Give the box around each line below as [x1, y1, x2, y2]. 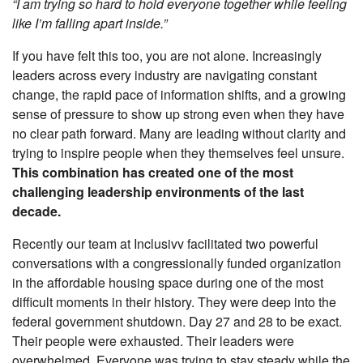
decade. [12, 201, 61, 220]
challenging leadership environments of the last [12, 181, 304, 201]
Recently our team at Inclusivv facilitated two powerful [12, 233, 318, 253]
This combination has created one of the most [12, 162, 293, 181]
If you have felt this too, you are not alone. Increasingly [12, 45, 322, 65]
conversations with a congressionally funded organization [12, 253, 341, 272]
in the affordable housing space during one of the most [12, 272, 323, 292]
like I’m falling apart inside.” [12, 13, 167, 32]
